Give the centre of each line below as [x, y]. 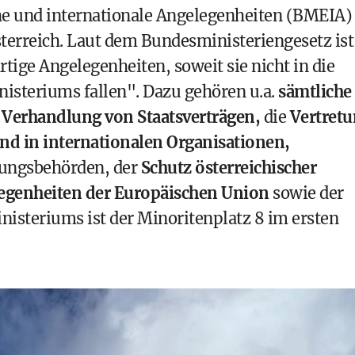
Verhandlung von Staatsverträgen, [131, 117]
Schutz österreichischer [228, 168]
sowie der [306, 193]
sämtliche [315, 92]
